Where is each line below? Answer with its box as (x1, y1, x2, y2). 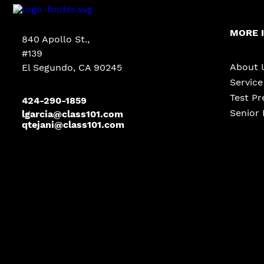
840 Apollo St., (22, 34, 90, 45)
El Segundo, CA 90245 (22, 62, 122, 73)
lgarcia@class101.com (22, 108, 123, 120)
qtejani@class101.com (22, 119, 124, 130)
